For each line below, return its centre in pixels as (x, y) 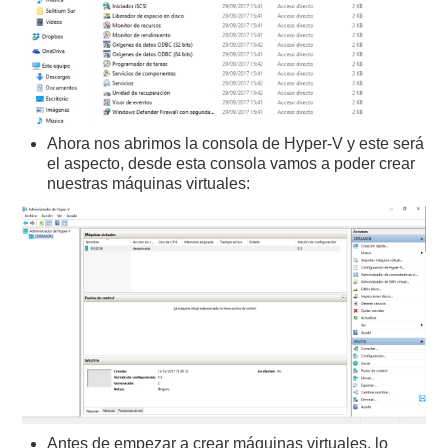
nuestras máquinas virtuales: (149, 184)
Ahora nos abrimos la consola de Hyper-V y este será (236, 144)
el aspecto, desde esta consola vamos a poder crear (231, 164)
